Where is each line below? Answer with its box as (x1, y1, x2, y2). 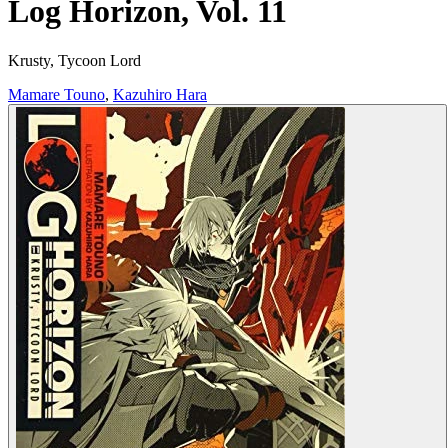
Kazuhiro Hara (113, 85, 207, 103)
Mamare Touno (8, 85, 105, 103)
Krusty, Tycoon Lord (8, 51, 141, 69)
